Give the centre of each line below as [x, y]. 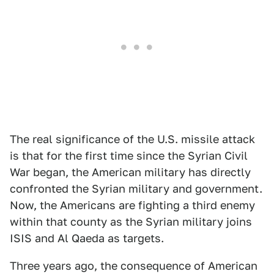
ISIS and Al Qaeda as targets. [87, 238]
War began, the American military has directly [130, 172]
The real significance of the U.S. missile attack [132, 139]
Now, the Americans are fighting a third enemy [132, 205]
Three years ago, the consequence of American [134, 266]
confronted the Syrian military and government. [136, 189]
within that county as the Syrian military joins [131, 222]
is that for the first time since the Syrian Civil [129, 156]
